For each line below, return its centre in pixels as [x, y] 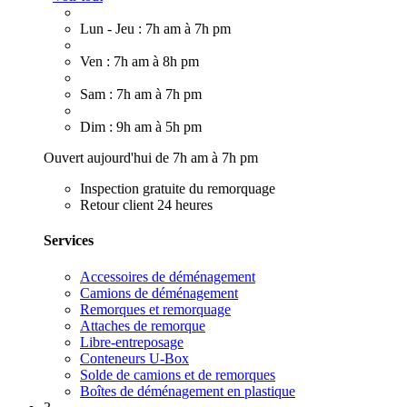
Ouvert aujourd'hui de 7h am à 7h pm [151, 158]
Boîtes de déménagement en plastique [188, 391]
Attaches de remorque [143, 325]
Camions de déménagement [159, 293]
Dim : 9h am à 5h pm [141, 127]
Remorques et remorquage [155, 309]
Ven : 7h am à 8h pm [139, 62]
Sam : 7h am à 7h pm [141, 94]
